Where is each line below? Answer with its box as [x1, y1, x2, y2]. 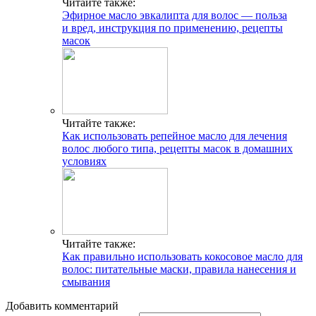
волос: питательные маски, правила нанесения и [62, 263, 296, 276]
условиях [62, 155, 107, 168]
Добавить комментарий [6, 300, 119, 312]
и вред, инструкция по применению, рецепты [62, 22, 283, 35]
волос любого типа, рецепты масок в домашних [62, 142, 293, 155]
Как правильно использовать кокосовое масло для [62, 250, 303, 263]
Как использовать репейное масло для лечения [62, 130, 287, 142]
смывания [62, 276, 110, 288]
